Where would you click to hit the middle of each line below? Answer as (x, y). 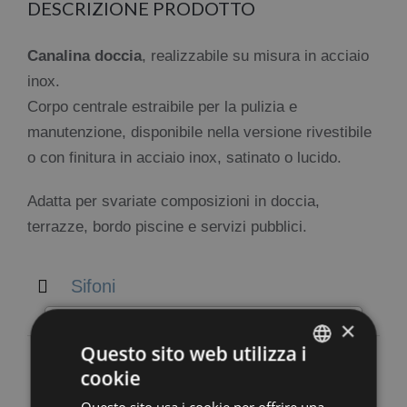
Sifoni (93, 287)
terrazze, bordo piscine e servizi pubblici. (167, 227)
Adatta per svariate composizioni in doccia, (174, 202)
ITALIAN (317, 380)
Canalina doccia (84, 56)
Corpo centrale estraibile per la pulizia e (162, 107)
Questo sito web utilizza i (194, 353)
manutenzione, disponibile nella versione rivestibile (199, 133)
